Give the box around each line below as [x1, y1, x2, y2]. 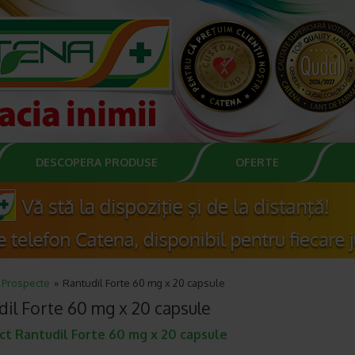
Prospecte [2, 277, 50, 289]
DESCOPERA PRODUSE [36, 155, 158, 169]
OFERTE [235, 155, 279, 169]
